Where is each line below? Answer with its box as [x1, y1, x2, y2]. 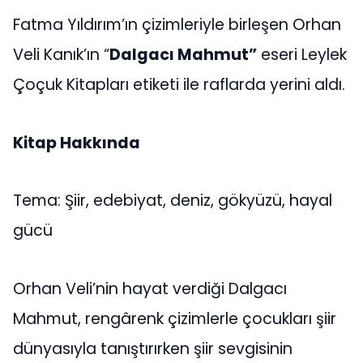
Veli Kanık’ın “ [13, 44, 109, 66]
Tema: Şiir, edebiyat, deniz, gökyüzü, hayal [13, 190, 332, 212]
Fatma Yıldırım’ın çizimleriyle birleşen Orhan [13, 14, 341, 36]
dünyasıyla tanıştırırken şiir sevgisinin [13, 337, 293, 360]
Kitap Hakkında [13, 131, 143, 154]
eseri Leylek [257, 44, 347, 66]
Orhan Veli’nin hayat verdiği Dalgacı [13, 277, 287, 300]
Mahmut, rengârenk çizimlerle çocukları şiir [13, 307, 336, 330]
